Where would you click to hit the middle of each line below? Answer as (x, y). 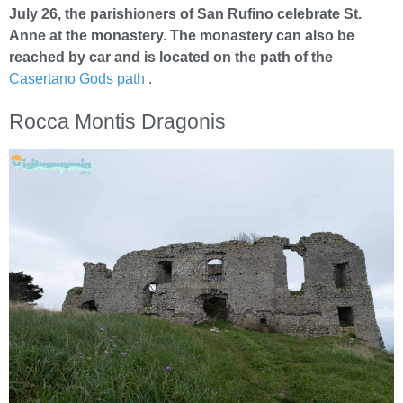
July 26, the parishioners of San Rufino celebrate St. (185, 13)
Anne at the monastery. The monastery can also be (182, 35)
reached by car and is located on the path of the (171, 57)
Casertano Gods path (77, 78)
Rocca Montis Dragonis (117, 121)
